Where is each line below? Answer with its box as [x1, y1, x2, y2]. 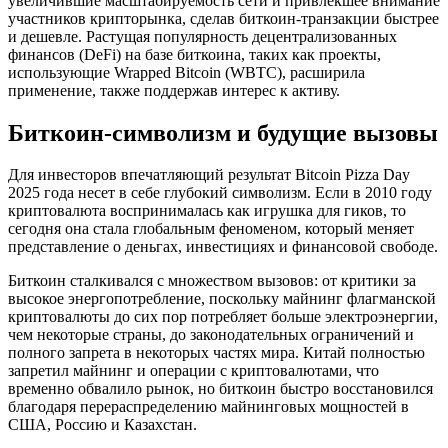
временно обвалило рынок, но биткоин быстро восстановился [8, 380, 433, 398]
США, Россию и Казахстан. [8, 416, 197, 434]
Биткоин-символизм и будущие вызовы [8, 119, 438, 146]
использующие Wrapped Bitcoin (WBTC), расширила [8, 63, 365, 81]
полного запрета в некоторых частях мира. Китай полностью [8, 344, 425, 362]
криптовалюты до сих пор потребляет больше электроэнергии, [8, 308, 438, 326]
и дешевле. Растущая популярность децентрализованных [8, 27, 397, 45]
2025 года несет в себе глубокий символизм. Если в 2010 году [8, 184, 432, 202]
